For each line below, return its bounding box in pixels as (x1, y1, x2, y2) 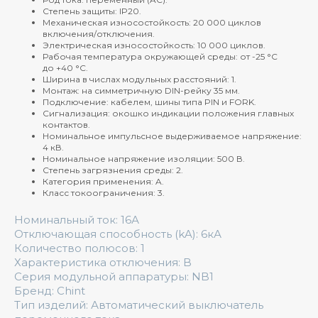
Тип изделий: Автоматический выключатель (14, 297, 263, 312)
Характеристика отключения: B (14, 255, 192, 269)
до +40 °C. (43, 62, 90, 73)
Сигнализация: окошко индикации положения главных (43, 107, 294, 119)
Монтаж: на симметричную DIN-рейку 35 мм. (43, 84, 242, 96)
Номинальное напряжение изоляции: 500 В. (43, 153, 245, 164)
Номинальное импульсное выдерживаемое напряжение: (43, 130, 302, 141)
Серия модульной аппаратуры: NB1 (14, 269, 214, 283)
